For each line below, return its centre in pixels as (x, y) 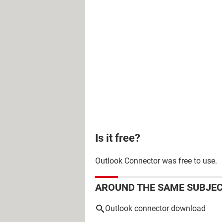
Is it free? (118, 138)
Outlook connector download (155, 208)
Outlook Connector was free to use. (156, 161)
